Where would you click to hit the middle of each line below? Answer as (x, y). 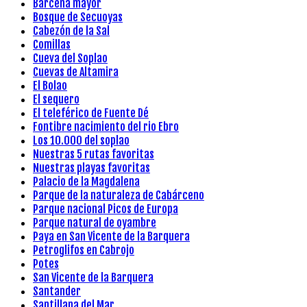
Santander (57, 292)
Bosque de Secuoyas (78, 17)
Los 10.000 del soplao (81, 141)
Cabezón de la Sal (71, 31)
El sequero (56, 100)
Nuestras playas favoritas (91, 168)
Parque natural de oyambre (95, 223)
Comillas (52, 45)
